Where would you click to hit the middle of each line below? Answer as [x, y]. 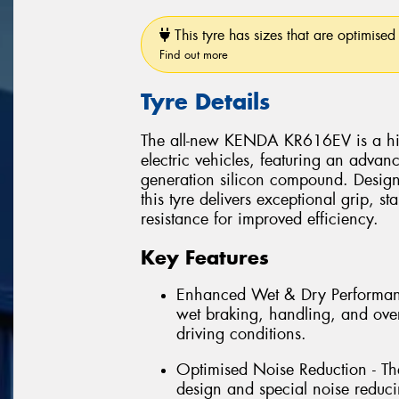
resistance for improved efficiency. [260, 220]
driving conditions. [241, 334]
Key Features [205, 257]
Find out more [194, 54]
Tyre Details [205, 101]
